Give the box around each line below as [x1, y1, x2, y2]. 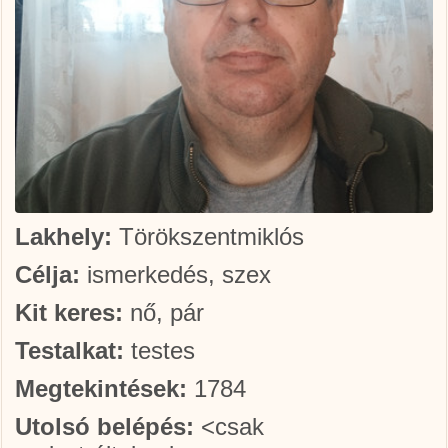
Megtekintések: [15, 375, 187, 402]
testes [124, 337, 195, 364]
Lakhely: [15, 223, 112, 250]
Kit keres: [15, 299, 123, 326]
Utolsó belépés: [15, 413, 194, 440]
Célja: [15, 261, 80, 288]
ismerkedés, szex [80, 261, 271, 288]
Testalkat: [15, 337, 124, 364]
